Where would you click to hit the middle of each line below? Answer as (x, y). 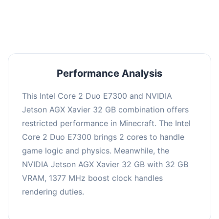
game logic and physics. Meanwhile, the (96, 150)
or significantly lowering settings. (109, 10)
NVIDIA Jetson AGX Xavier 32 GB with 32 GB (105, 164)
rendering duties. (53, 191)
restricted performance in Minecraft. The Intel (106, 123)
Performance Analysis (109, 73)
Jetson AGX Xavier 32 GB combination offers (105, 109)
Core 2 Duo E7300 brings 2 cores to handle (103, 137)
